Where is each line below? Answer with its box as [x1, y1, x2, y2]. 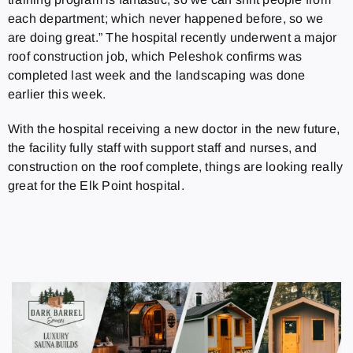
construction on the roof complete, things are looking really [7, 159, 344, 173]
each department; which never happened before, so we [7, 11, 324, 25]
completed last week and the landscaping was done [7, 68, 306, 82]
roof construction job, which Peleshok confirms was [7, 49, 302, 63]
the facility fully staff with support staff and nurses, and [7, 140, 318, 154]
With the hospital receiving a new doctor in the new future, [7, 121, 340, 136]
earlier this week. [7, 87, 106, 101]
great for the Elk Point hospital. [7, 178, 184, 192]
